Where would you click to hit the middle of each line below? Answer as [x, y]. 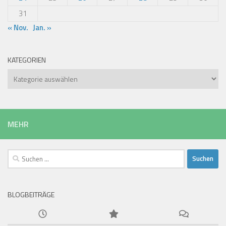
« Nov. [18, 27]
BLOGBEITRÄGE [31, 194]
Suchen [19, 154]
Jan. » [42, 27]
